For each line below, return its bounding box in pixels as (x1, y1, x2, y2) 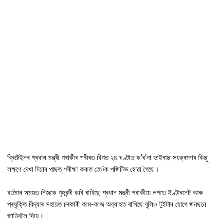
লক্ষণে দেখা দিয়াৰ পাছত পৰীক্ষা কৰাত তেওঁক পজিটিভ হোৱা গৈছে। (7, 164, 159, 174)
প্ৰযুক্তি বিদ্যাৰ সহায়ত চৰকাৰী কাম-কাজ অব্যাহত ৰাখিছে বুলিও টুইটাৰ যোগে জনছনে (7, 200, 206, 209)
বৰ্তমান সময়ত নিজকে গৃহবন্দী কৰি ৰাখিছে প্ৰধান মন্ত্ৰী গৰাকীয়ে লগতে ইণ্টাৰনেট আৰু (7, 188, 203, 197)
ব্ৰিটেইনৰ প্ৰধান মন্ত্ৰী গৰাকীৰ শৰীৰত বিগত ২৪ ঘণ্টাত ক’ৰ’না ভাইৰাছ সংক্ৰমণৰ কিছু (7, 153, 208, 162)
